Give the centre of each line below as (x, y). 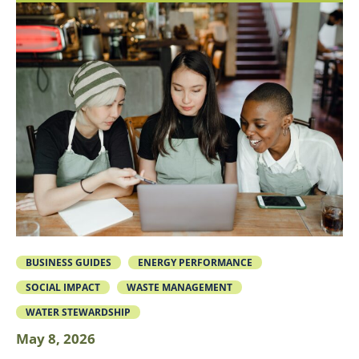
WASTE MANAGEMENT (180, 287)
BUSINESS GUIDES (68, 262)
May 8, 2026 (56, 338)
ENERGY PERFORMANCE (196, 262)
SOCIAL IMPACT (63, 287)
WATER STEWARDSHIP (78, 312)
